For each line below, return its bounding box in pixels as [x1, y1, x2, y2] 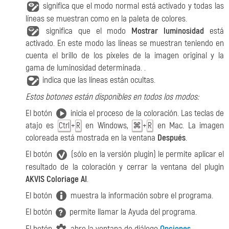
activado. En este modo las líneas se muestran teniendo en [26, 38, 224, 49]
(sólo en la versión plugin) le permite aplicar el [68, 149, 224, 160]
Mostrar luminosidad [131, 25, 204, 36]
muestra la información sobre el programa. [68, 190, 213, 201]
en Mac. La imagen [153, 120, 224, 131]
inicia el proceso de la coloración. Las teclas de [68, 107, 224, 119]
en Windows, [81, 120, 132, 131]
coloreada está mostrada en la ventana [26, 132, 157, 144]
